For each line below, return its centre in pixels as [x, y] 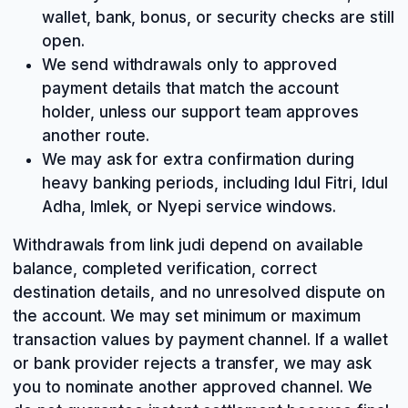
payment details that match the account [191, 88]
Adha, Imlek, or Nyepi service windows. [189, 207]
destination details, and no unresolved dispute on [199, 292]
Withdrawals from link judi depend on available [188, 245]
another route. [96, 136]
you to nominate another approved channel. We [193, 387]
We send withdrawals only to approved [190, 65]
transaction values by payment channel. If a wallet [200, 340]
